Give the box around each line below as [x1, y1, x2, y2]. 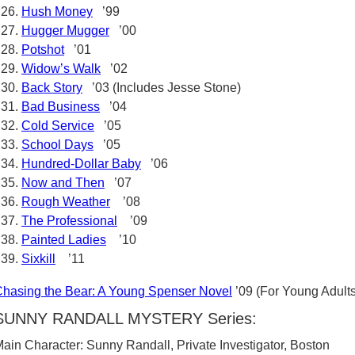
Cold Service [21, 119, 94, 132]
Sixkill [21, 252, 55, 265]
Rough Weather [21, 195, 110, 208]
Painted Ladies [21, 233, 106, 246]
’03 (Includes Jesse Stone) [82, 81, 241, 94]
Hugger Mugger [21, 24, 109, 37]
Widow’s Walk [21, 62, 101, 75]
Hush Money [21, 5, 93, 18]
